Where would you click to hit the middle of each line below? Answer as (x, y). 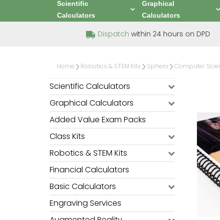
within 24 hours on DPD (169, 34)
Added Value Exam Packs (98, 120)
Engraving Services (85, 203)
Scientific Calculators (90, 86)
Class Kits (67, 136)
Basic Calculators (83, 186)
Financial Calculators (89, 170)
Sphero (158, 66)
